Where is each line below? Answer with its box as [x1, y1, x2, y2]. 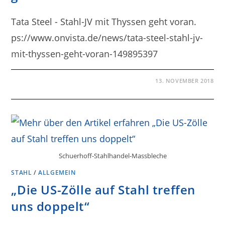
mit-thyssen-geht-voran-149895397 [11, 48, 158, 60]
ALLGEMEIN [38, 168, 76, 177]
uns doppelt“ [11, 197, 90, 214]
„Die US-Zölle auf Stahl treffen [11, 181, 196, 198]
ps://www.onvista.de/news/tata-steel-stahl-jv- [11, 32, 203, 44]
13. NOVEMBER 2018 [155, 77, 214, 84]
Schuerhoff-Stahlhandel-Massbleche [58, 151, 167, 160]
